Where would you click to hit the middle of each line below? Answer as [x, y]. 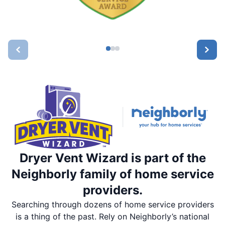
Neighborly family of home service [113, 174]
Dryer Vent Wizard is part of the [113, 158]
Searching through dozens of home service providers [113, 204]
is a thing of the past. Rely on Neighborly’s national [113, 216]
